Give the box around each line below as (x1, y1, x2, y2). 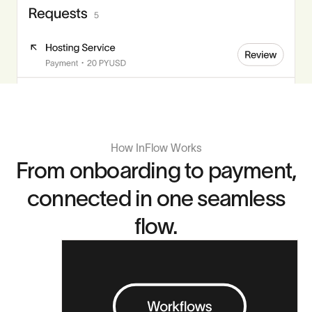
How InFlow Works (110, 140, 202, 155)
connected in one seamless (26, 182, 285, 213)
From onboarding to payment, (15, 155, 297, 185)
